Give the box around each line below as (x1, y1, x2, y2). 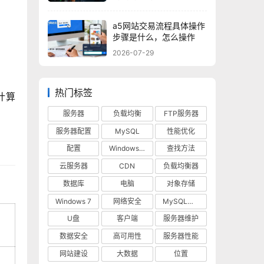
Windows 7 (55, 196, 92, 206)
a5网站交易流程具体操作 (113, 21, 205, 31)
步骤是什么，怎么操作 (113, 32, 195, 42)
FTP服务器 (163, 108, 199, 118)
